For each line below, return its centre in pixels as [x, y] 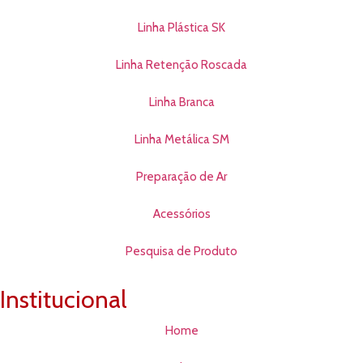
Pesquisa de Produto [181, 252]
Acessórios [181, 214]
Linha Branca [181, 102]
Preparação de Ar [181, 177]
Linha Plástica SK [181, 28]
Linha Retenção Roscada [181, 65]
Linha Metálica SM [181, 140]
